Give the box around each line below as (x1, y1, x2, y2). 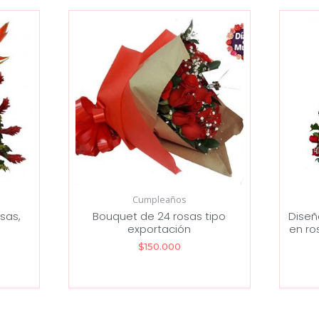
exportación (127, 221, 192, 236)
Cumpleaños (132, 193, 187, 206)
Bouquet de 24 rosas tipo (93, 208, 226, 224)
